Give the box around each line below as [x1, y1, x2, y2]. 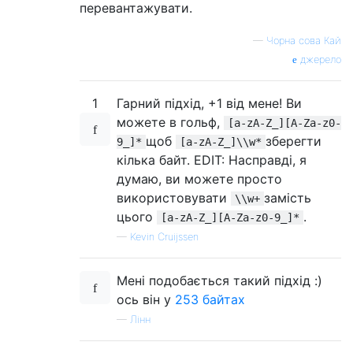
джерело [297, 54, 341, 65]
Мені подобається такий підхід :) [117, 273, 322, 288]
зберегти [266, 133, 321, 149]
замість [264, 190, 311, 206]
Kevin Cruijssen [130, 231, 199, 243]
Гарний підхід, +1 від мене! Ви [117, 95, 302, 111]
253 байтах [175, 292, 245, 307]
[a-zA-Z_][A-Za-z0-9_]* [161, 211, 299, 224]
